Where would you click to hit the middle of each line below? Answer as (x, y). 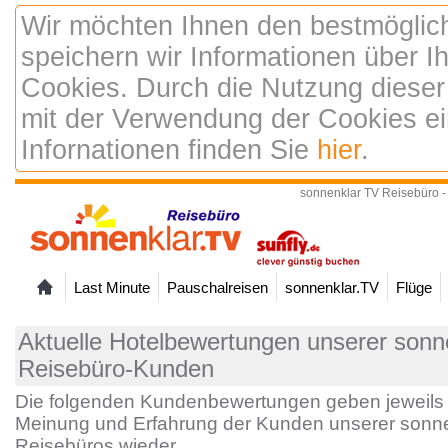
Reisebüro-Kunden (116, 369)
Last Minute (112, 287)
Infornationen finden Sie (169, 150)
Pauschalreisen (217, 287)
